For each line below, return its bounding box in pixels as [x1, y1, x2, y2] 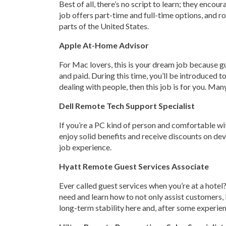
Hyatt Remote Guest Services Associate [59, 161, 209, 171]
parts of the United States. [59, 21, 149, 31]
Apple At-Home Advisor [59, 40, 149, 50]
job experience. [59, 142, 111, 152]
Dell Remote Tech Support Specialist [59, 100, 195, 110]
